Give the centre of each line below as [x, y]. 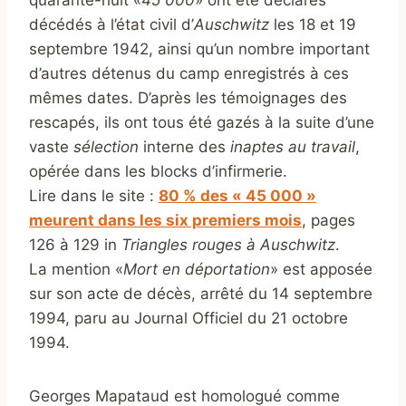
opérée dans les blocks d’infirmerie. [158, 172]
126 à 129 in [75, 245]
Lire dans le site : [94, 196]
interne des [184, 147]
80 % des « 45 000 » [237, 196]
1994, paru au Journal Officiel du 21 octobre [188, 319]
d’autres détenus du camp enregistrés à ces [189, 74]
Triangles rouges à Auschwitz [228, 245]
